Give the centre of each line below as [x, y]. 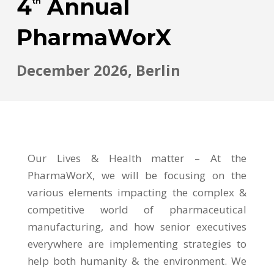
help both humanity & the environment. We [137, 261]
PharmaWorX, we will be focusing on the [137, 175]
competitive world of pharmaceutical [137, 209]
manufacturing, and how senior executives [137, 226]
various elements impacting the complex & [137, 192]
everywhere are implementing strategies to [137, 243]
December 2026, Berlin [98, 70]
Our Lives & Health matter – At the [137, 158]
